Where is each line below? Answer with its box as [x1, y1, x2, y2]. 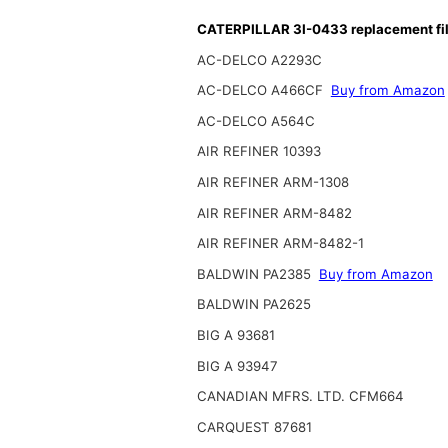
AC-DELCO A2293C [196, 51, 322, 68]
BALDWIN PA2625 [196, 296, 311, 313]
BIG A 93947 [196, 357, 278, 374]
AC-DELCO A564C [196, 112, 315, 129]
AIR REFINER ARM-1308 [196, 173, 349, 190]
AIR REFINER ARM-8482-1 [196, 235, 364, 252]
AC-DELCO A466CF [196, 82, 327, 99]
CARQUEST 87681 [196, 418, 312, 435]
